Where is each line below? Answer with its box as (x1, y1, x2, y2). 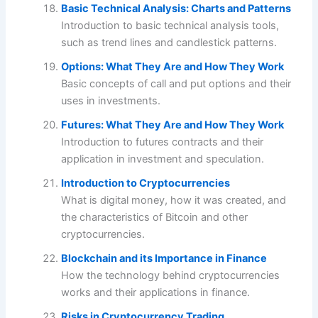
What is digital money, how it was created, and (61, 193, 287, 207)
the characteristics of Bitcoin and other (61, 210, 248, 224)
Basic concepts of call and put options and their (61, 77, 292, 90)
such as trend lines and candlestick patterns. (61, 35, 278, 49)
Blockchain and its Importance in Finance (61, 251, 268, 265)
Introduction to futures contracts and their (61, 135, 264, 148)
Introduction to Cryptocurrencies (61, 176, 231, 190)
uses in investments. (61, 94, 161, 107)
